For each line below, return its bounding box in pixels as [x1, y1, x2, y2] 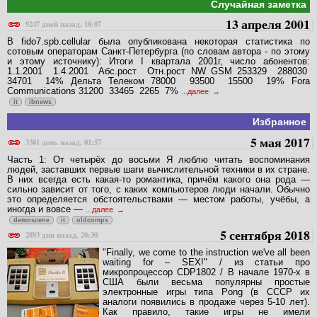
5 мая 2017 [250, 132, 310, 151]
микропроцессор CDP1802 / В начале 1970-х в [103, 266, 310, 277]
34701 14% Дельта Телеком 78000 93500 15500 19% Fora [7, 76, 310, 87]
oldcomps [76, 216, 108, 224]
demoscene [13, 216, 50, 224]
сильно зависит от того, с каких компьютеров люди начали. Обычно [7, 183, 310, 195]
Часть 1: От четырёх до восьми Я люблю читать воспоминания [7, 154, 310, 165]
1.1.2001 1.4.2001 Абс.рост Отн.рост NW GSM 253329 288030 [7, 66, 310, 77]
